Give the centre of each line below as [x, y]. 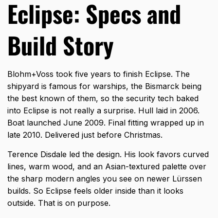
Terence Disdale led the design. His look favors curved [108, 154]
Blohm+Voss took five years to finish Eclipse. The [99, 74]
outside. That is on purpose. [59, 203]
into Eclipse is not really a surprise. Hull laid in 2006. [103, 111]
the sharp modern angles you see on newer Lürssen [105, 179]
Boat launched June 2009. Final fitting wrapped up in [106, 123]
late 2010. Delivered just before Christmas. [85, 135]
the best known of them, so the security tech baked [103, 99]
